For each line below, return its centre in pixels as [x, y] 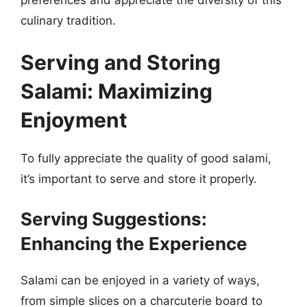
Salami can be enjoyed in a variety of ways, [140, 280]
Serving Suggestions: [114, 219]
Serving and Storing [121, 62]
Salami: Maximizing [116, 91]
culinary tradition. [68, 20]
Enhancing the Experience [134, 243]
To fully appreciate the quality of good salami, [146, 158]
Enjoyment [74, 120]
